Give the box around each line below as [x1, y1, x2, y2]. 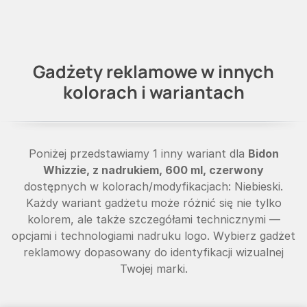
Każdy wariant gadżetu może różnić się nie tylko [25, 195, 282, 210]
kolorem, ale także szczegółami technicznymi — [27, 212, 280, 226]
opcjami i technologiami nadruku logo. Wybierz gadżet [12, 228, 295, 243]
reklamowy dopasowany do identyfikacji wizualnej [23, 245, 284, 259]
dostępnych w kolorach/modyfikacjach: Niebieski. [24, 179, 283, 193]
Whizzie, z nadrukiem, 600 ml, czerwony [43, 162, 264, 177]
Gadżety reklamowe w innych [33, 59, 274, 84]
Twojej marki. [119, 261, 188, 275]
